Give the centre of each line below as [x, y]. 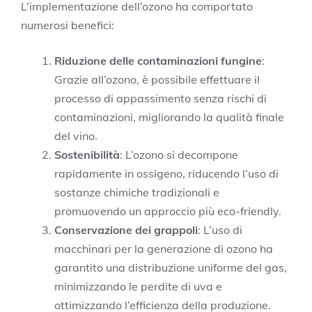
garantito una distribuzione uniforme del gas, [171, 267]
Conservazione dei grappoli [126, 229]
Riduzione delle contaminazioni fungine [158, 60]
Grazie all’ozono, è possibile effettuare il [157, 79]
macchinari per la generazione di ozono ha [164, 248]
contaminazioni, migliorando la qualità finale [169, 117]
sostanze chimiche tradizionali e [137, 192]
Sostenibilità [87, 154]
